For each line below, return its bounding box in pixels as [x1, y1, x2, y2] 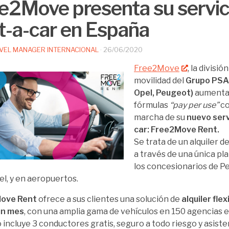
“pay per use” [170, 100, 219, 110]
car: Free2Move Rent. [134, 124, 219, 134]
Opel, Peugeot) [134, 87, 193, 98]
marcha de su [134, 112, 187, 122]
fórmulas [134, 100, 170, 110]
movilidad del [134, 75, 186, 85]
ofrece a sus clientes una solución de [38, 194, 181, 204]
